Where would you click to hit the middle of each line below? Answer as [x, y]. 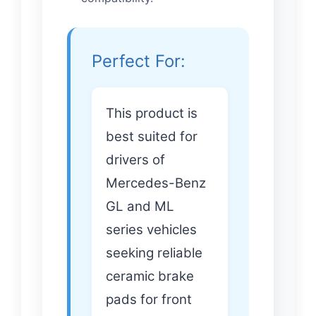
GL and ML [140, 207]
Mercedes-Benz [156, 183]
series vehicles [151, 230]
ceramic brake [150, 276]
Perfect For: [139, 61]
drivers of [135, 160]
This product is [152, 114]
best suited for [152, 137]
